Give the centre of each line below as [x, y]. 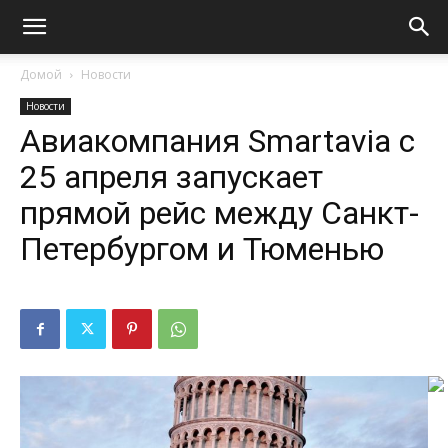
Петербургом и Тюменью [202, 249]
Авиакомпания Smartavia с [217, 141]
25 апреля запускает [171, 177]
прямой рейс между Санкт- [219, 213]
